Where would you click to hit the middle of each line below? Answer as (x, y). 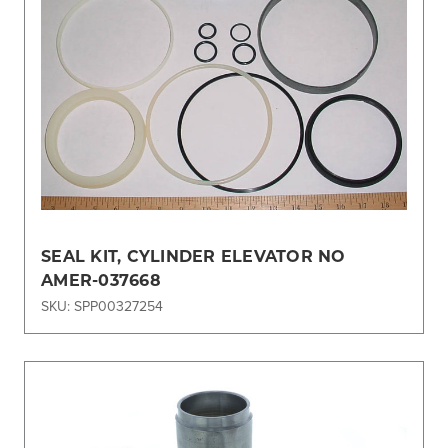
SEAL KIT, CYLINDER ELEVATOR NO (193, 255)
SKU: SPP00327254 (102, 305)
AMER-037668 (101, 279)
